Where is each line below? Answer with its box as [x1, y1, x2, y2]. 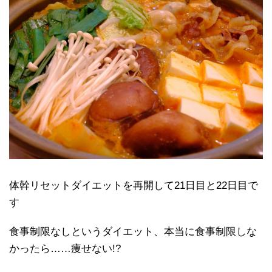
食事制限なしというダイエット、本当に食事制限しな [9, 225, 257, 237]
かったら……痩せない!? [9, 242, 121, 254]
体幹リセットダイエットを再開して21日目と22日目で [9, 179, 258, 191]
